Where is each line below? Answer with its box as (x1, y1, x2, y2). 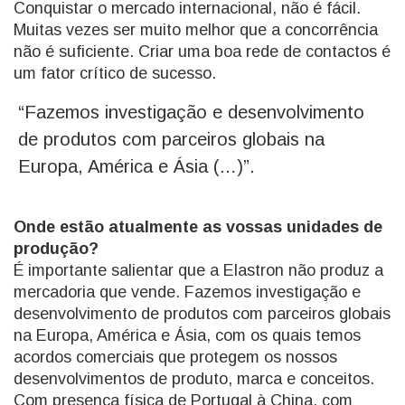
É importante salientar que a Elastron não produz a (14, 260, 383, 279)
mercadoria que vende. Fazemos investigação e (14, 282, 361, 301)
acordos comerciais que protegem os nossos (14, 347, 337, 366)
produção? (14, 239, 99, 258)
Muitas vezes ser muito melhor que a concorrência (14, 20, 378, 39)
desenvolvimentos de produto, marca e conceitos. (14, 369, 374, 388)
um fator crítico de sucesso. (14, 63, 216, 82)
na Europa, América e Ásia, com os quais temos (14, 325, 361, 344)
